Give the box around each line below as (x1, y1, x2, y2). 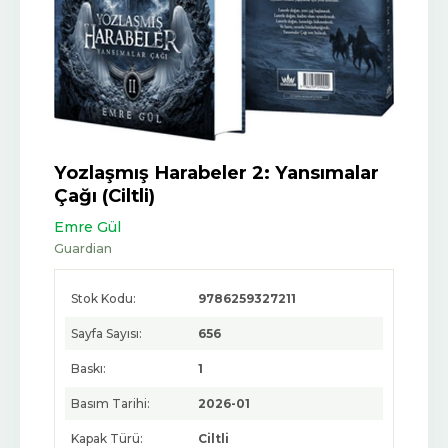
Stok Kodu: (71, 291, 136, 307)
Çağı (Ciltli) (54, 184, 155, 208)
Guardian (54, 241, 112, 257)
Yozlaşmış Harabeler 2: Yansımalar (54, 161, 379, 185)
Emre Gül (54, 218, 121, 237)
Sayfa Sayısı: (71, 326, 142, 342)
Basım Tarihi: (71, 396, 150, 412)
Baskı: (71, 361, 106, 377)
